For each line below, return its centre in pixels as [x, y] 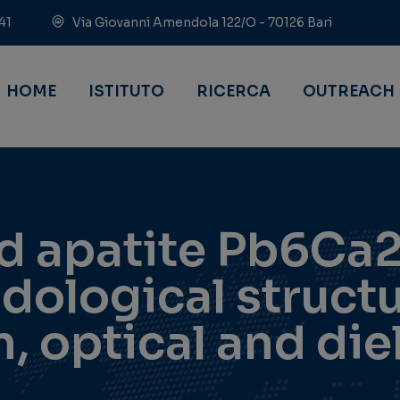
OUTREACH [349, 92]
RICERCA [233, 92]
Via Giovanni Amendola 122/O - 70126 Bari [201, 22]
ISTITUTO [126, 92]
